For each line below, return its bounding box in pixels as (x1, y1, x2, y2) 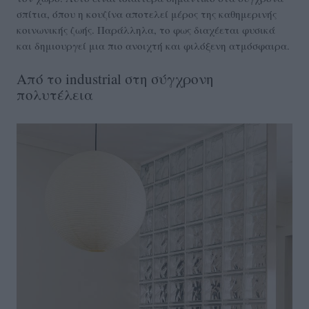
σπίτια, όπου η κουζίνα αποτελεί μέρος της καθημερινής (17, 7, 277, 21)
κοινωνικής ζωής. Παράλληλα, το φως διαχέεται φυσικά (17, 23, 275, 37)
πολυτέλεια (17, 85, 93, 105)
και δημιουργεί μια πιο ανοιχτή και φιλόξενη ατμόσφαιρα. (17, 39, 290, 53)
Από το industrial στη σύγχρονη (17, 69, 214, 89)
